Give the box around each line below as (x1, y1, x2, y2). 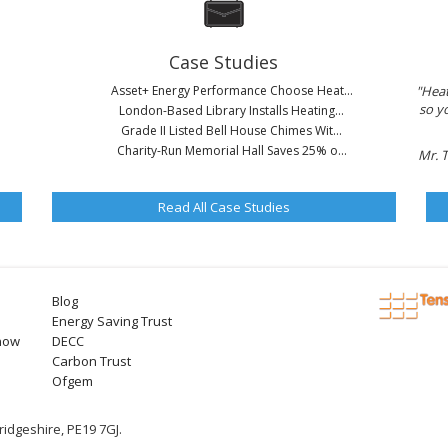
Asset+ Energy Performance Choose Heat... (110, 82, 353, 99)
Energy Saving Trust (52, 312, 173, 330)
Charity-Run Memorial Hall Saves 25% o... (116, 142, 347, 159)
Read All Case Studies (157, 198, 290, 216)
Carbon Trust (52, 352, 132, 370)
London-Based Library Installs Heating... (119, 102, 345, 119)
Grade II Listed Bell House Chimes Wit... (121, 122, 343, 139)
